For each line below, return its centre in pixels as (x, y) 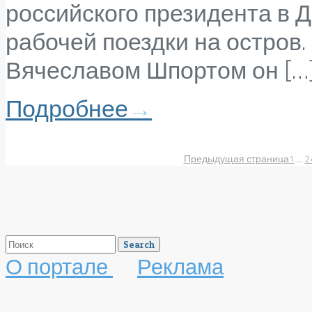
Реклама (180, 266)
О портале (59, 266)
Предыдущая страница (236, 158)
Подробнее (67, 108)
